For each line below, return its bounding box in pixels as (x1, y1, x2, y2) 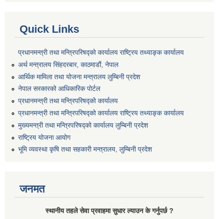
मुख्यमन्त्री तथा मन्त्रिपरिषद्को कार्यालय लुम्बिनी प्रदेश (18, 121, 148, 129)
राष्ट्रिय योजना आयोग (18, 133, 70, 141)
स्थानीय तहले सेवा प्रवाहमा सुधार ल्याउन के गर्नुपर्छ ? (45, 207, 174, 215)
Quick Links (20, 23, 79, 36)
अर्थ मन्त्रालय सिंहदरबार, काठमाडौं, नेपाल (18, 60, 118, 68)
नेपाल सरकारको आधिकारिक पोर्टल (18, 85, 100, 93)
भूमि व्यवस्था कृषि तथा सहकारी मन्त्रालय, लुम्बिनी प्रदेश (18, 145, 152, 153)
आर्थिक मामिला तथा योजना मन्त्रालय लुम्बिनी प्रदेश (18, 72, 140, 81)
